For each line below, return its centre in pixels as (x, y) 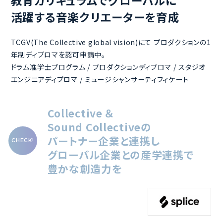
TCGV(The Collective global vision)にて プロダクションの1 (111, 42)
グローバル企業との (94, 155)
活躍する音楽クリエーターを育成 (95, 17)
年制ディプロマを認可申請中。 (58, 54)
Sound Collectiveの (99, 127)
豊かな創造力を (85, 169)
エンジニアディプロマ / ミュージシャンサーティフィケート (100, 79)
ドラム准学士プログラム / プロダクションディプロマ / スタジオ (108, 67)
